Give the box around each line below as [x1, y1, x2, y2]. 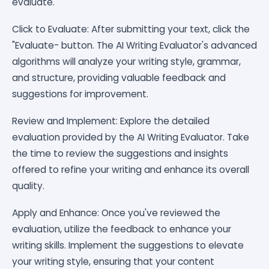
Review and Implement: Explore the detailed [12, 114, 210, 127]
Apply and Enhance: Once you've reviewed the [12, 206, 220, 219]
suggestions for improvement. [12, 87, 148, 100]
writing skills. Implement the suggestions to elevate [12, 238, 244, 252]
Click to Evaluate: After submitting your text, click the [12, 22, 250, 35]
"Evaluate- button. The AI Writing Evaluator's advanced [12, 38, 257, 52]
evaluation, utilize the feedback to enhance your [12, 222, 231, 235]
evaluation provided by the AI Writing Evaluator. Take [12, 130, 249, 144]
